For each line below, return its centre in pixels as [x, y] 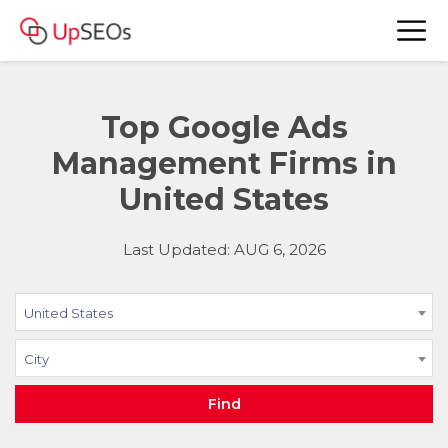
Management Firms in [224, 163]
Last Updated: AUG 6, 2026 [224, 249]
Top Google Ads [224, 127]
